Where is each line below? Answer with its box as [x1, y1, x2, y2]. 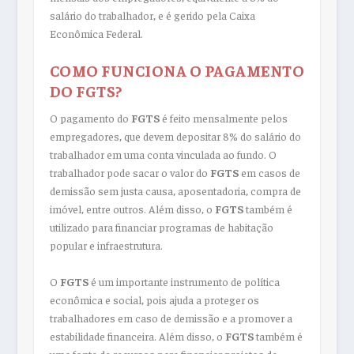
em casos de [238, 165, 300, 180]
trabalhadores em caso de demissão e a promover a [49, 310, 292, 325]
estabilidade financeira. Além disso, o [49, 328, 225, 343]
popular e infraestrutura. [49, 238, 163, 253]
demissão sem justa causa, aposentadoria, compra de [49, 183, 301, 198]
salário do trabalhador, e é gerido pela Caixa [49, 7, 255, 22]
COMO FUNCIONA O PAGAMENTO [49, 60, 305, 81]
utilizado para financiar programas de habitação [49, 220, 273, 235]
